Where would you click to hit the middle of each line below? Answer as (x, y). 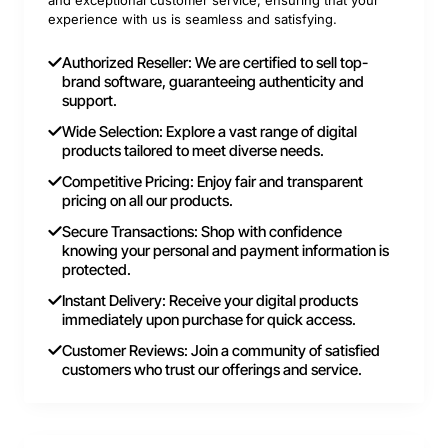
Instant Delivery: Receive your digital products (210, 301)
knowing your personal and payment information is (225, 251)
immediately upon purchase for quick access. (209, 320)
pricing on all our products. (147, 201)
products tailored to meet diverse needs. (193, 151)
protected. (96, 270)
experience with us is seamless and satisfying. (192, 19)
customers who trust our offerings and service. (212, 370)
